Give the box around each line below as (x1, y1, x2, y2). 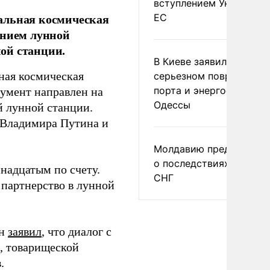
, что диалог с (42, 225, 111, 239)
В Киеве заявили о (154, 55, 242, 67)
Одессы (154, 99, 190, 111)
